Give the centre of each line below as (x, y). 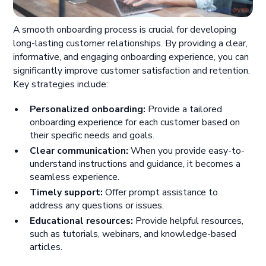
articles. (46, 247)
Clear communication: (79, 151)
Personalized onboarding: (87, 110)
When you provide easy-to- (186, 151)
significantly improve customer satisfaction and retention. (132, 70)
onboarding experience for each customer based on (134, 123)
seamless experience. (74, 177)
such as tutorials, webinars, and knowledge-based (133, 234)
